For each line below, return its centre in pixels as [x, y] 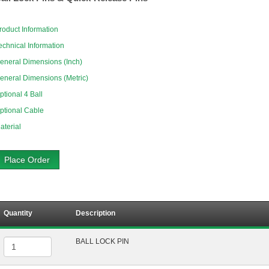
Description [95, 213]
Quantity [18, 213]
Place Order [27, 160]
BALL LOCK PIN [102, 242]
